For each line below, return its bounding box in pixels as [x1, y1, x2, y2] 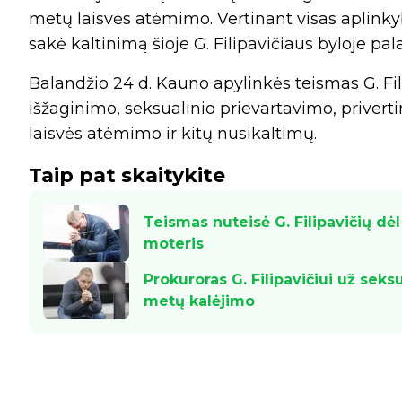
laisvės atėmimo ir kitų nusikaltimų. [29, 124, 317, 144]
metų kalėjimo [144, 293, 255, 310]
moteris [144, 235, 204, 253]
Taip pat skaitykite [29, 163, 225, 188]
